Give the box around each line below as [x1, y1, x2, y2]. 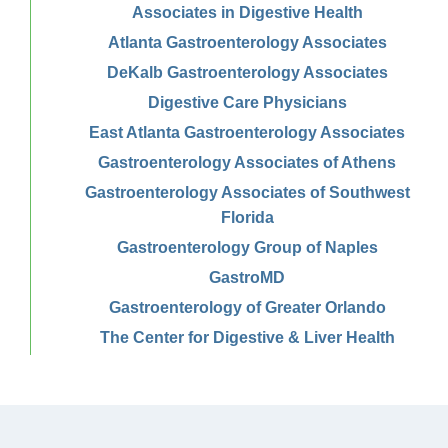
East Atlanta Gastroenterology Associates [89, 123, 405, 141]
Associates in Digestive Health [131, 3, 363, 21]
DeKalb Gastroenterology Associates [106, 63, 388, 81]
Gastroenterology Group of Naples [116, 238, 378, 256]
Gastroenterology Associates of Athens [98, 153, 396, 171]
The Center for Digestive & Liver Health [99, 328, 395, 346]
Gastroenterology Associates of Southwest [84, 183, 410, 201]
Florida [220, 208, 274, 226]
